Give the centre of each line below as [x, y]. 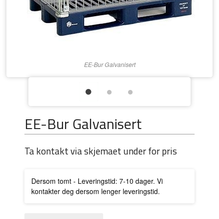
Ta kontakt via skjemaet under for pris [101, 151]
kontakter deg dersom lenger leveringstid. [96, 191]
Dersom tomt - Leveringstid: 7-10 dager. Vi [97, 181]
